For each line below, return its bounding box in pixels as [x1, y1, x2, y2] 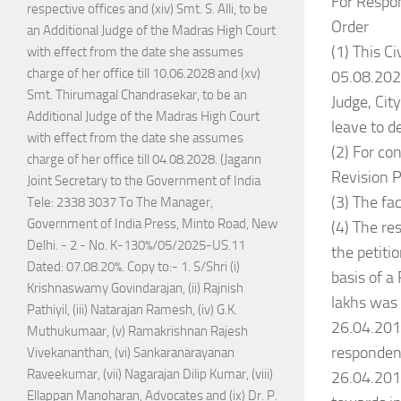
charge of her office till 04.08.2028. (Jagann [27, 151, 261, 168]
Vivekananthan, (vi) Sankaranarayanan [27, 345, 235, 362]
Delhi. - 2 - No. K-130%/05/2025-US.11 [27, 237, 245, 254]
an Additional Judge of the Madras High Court [27, 22, 276, 39]
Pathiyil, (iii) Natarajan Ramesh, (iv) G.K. [27, 302, 237, 319]
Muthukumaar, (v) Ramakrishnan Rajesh [27, 323, 248, 340]
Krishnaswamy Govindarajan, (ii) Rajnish [27, 280, 243, 297]
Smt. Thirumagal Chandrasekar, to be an [27, 87, 247, 104]
